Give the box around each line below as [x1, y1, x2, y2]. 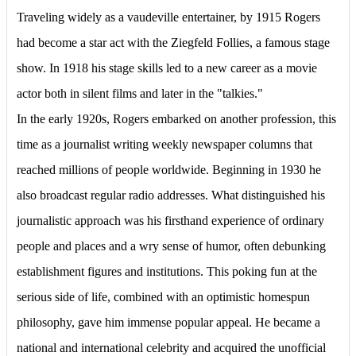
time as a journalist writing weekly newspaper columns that [17, 137, 312, 151]
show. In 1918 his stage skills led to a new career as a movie [17, 60, 317, 75]
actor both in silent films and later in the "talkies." [17, 86, 263, 100]
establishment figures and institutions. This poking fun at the [17, 264, 317, 278]
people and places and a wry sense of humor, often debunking [17, 238, 326, 253]
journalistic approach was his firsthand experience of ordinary [17, 213, 324, 227]
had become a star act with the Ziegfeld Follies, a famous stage [17, 35, 330, 49]
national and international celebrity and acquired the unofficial [17, 340, 326, 354]
